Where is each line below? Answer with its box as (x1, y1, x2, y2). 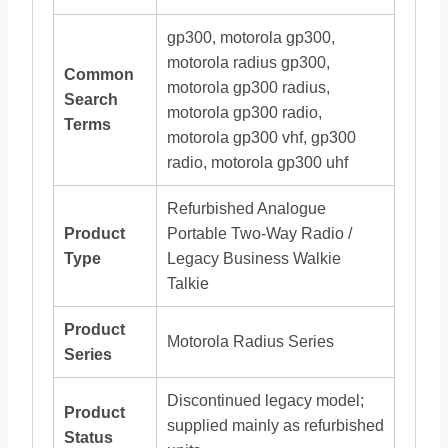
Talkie (167, 275, 209, 292)
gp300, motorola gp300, (167, 29, 335, 46)
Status (64, 429, 113, 446)
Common (64, 66, 134, 83)
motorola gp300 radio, (167, 104, 322, 121)
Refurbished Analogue (167, 200, 326, 217)
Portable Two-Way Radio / (167, 225, 352, 242)
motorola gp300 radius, (167, 79, 330, 96)
